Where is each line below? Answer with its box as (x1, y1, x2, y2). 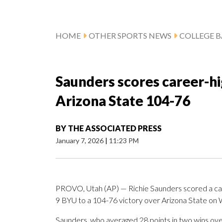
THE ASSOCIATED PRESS (68, 123, 162, 133)
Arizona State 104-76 (55, 92, 190, 110)
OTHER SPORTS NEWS (89, 31, 171, 41)
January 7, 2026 (55, 136, 105, 145)
